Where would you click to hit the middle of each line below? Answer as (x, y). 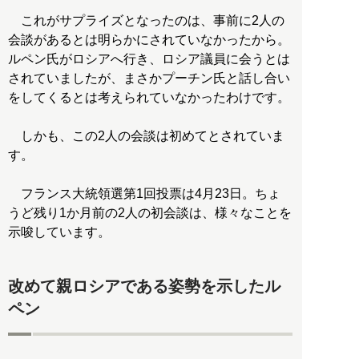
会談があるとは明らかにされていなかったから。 (149, 39)
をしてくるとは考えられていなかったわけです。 (149, 97)
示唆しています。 (59, 232)
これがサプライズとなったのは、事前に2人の (146, 20)
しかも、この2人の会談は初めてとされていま (146, 135)
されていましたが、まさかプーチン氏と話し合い (149, 78)
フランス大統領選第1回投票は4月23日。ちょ (144, 193)
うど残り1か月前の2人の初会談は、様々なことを (150, 212)
